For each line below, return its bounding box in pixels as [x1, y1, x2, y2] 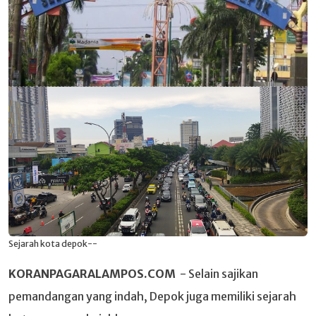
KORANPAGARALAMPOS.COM [8, 267, 176, 281]
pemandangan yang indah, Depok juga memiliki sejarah [8, 289, 296, 303]
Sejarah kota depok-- [8, 238, 97, 249]
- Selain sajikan [176, 267, 258, 281]
